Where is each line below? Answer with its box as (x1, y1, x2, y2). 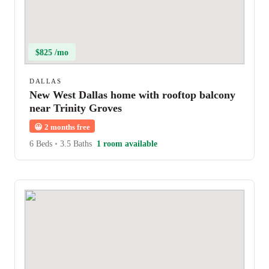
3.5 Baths (58, 139, 92, 148)
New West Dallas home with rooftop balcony (29, 89, 235, 101)
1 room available (97, 139, 157, 148)
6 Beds (29, 139, 55, 148)
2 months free (43, 122, 90, 131)
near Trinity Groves (29, 102, 122, 114)
